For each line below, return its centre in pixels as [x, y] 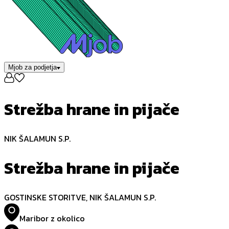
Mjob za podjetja [32, 67]
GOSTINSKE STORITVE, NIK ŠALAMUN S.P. [80, 198]
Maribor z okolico [52, 218]
